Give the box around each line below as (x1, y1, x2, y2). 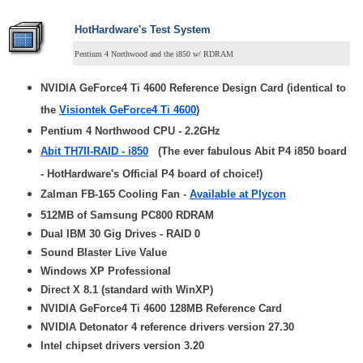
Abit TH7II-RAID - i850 (41, 145, 148, 158)
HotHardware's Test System (75, 23, 211, 36)
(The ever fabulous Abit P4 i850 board (148, 145, 347, 158)
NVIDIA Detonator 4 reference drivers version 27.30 (41, 321, 294, 334)
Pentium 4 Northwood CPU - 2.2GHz (41, 125, 220, 138)
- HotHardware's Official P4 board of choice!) (41, 168, 263, 181)
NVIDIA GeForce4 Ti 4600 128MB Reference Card (41, 302, 282, 315)
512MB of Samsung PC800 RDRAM (41, 209, 214, 222)
